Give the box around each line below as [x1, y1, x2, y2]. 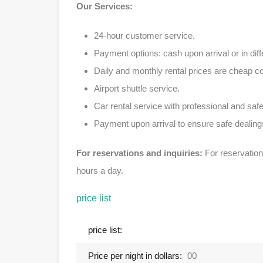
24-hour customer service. [94, 31, 195, 41]
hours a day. [76, 166, 123, 176]
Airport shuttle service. [94, 83, 180, 93]
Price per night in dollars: [88, 251, 182, 261]
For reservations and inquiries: [76, 148, 203, 158]
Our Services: [76, 1, 133, 11]
